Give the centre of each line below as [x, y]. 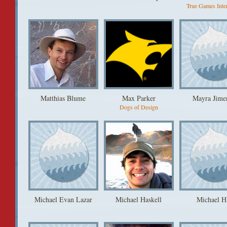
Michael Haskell [139, 199]
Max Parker [139, 98]
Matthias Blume [63, 98]
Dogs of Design [139, 107]
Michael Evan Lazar [63, 199]
